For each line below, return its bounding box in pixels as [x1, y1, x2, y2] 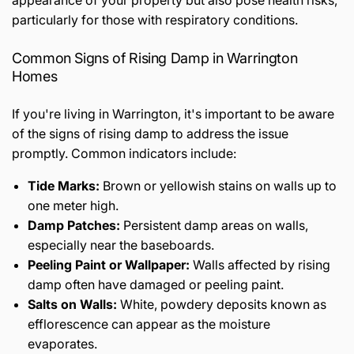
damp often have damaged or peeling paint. [28, 276, 284, 292]
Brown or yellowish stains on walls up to [100, 177, 337, 194]
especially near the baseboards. [28, 236, 214, 253]
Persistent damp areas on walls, [120, 217, 308, 233]
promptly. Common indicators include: [12, 145, 236, 161]
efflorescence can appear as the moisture [28, 315, 270, 332]
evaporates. [28, 335, 97, 352]
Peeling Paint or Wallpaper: [28, 256, 190, 273]
